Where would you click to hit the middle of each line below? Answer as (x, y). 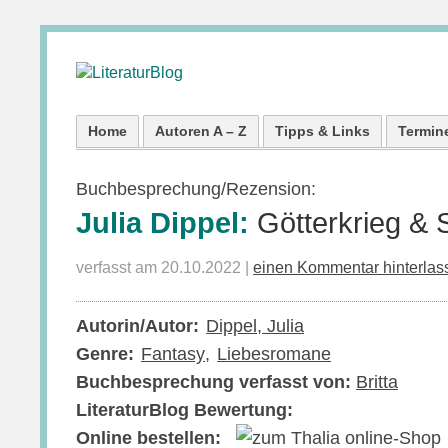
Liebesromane (274, 354)
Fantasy (173, 354)
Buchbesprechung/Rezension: (196, 189)
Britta (377, 382)
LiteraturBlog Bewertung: (185, 410)
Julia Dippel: (167, 223)
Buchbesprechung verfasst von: (216, 382)
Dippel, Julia (255, 326)
